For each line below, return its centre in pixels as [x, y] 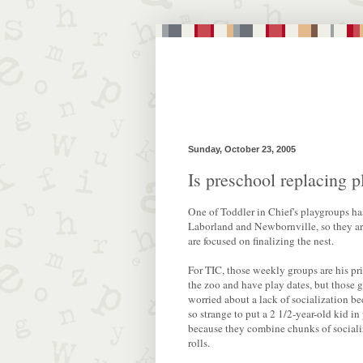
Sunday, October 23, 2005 [242, 149]
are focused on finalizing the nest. [261, 240]
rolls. [199, 342]
